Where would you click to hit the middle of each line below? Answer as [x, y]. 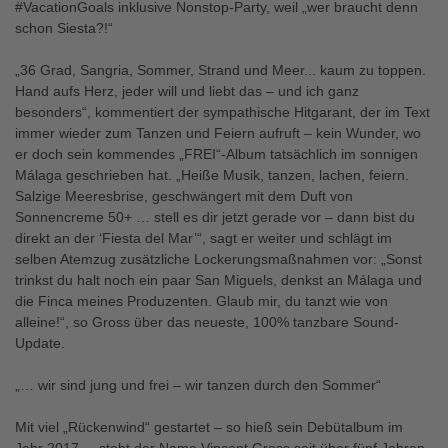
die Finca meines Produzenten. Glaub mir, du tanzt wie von [201, 301]
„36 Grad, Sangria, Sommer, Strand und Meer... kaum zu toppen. [220, 70]
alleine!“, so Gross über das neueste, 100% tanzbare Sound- [207, 322]
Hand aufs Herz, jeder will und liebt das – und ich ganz [187, 91]
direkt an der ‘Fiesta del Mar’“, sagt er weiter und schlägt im [203, 238]
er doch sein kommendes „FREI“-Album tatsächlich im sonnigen [216, 154]
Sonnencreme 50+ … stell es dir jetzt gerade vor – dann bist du [215, 217]
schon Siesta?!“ [64, 28]
